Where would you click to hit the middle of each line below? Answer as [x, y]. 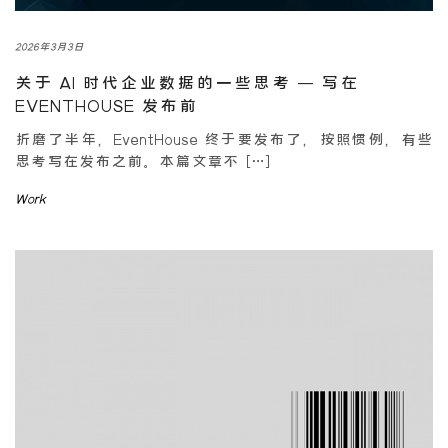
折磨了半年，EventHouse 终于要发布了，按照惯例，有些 [224, 138]
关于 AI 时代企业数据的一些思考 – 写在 [187, 82]
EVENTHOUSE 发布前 [106, 105]
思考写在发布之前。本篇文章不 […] [143, 160]
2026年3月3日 [49, 46]
